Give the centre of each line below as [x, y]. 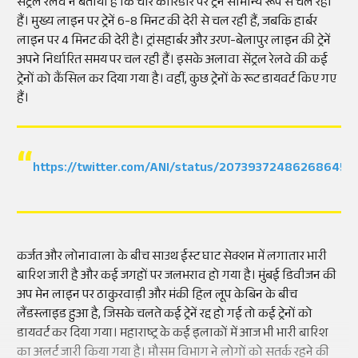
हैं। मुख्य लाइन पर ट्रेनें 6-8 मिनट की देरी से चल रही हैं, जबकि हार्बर [167, 22]
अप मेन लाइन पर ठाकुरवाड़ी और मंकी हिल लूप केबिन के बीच [157, 296]
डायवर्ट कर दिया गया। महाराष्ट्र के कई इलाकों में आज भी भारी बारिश [172, 334]
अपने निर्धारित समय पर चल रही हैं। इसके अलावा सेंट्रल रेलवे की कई [172, 61]
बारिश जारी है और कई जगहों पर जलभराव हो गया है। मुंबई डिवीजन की [177, 276]
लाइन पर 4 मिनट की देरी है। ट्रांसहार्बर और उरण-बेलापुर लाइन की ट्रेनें [174, 42]
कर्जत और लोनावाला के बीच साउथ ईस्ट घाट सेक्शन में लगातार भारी [172, 257]
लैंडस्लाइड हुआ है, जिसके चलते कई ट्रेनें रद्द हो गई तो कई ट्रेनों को [165, 315]
